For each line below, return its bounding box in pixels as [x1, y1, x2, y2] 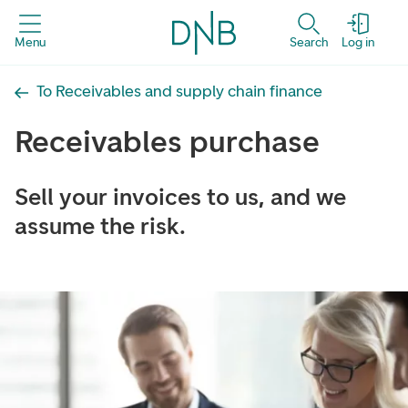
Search [290, 34, 328, 50]
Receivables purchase [15, 123, 320, 160]
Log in [342, 34, 374, 50]
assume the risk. [15, 211, 186, 240]
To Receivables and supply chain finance [36, 80, 322, 101]
